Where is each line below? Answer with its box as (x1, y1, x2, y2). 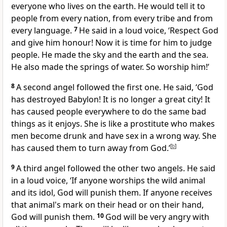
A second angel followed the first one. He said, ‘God (16, 82, 213, 93)
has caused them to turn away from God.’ (11, 142, 170, 154)
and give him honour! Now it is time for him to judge (11, 37, 212, 49)
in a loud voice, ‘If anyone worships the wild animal (11, 175, 205, 186)
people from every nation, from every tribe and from (11, 13, 213, 24)
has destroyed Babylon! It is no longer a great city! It (11, 94, 210, 105)
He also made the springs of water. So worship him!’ (11, 61, 209, 73)
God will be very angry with (105, 211, 209, 223)
